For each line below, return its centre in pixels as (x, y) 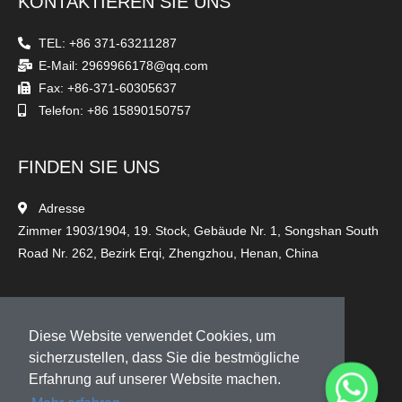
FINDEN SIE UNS (89, 167)
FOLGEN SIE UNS (93, 310)
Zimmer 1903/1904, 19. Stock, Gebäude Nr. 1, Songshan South (198, 232)
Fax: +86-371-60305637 (107, 89)
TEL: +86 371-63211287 (107, 44)
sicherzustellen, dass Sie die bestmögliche (164, 358)
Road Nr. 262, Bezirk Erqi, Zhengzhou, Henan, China (168, 254)
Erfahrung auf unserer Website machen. (155, 380)
